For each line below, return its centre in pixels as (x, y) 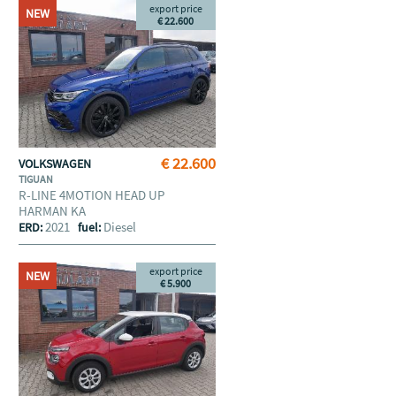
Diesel (119, 227)
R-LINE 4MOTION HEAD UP (91, 195)
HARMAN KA (53, 211)
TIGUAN (36, 179)
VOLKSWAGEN (56, 164)
